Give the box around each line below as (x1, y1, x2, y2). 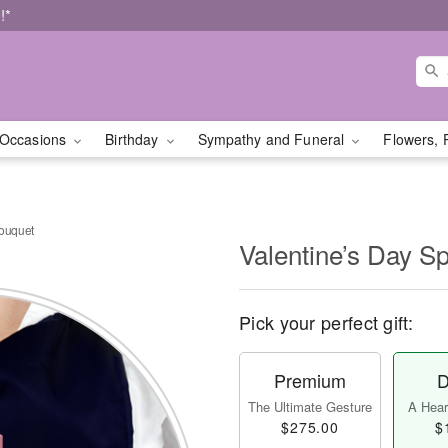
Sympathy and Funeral (197, 129, 349, 149)
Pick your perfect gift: (239, 309, 413, 335)
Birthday (105, 129, 163, 149)
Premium (274, 367, 346, 393)
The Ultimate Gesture (248, 397, 372, 416)
